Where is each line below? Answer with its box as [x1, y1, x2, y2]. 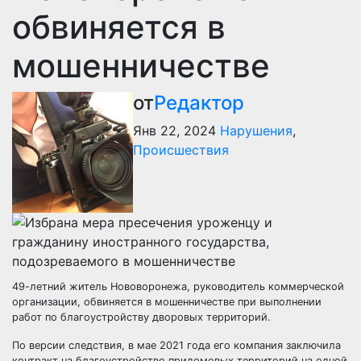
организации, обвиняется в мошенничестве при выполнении [12, 295, 322, 308]
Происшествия [133, 141, 229, 158]
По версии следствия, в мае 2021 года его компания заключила [12, 338, 341, 351]
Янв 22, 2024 [133, 122, 216, 139]
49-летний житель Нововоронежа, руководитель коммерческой [12, 280, 344, 293]
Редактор [154, 90, 244, 114]
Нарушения [220, 122, 293, 139]
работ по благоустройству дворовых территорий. [12, 310, 271, 323]
